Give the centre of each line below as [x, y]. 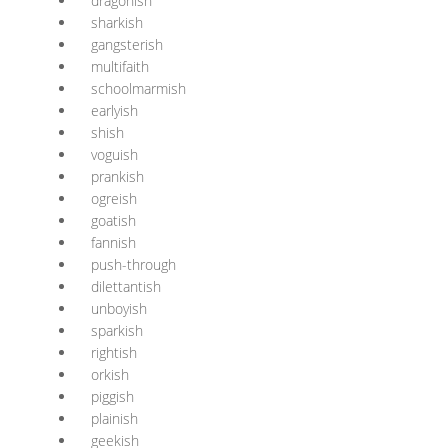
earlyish [114, 110]
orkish [110, 374]
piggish [112, 396]
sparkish [117, 330]
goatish [113, 220]
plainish [114, 418]
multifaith [120, 66]
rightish [114, 352]
